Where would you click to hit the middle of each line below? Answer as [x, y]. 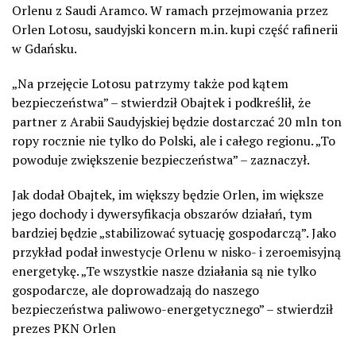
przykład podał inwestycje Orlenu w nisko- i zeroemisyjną [176, 252]
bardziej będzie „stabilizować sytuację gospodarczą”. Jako [174, 232]
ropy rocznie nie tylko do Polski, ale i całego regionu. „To [174, 140]
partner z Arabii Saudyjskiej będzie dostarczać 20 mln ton [177, 121]
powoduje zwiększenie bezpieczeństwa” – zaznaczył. [161, 159]
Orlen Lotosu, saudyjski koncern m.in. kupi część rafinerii [175, 29]
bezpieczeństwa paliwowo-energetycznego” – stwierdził [172, 309]
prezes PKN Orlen [64, 328]
